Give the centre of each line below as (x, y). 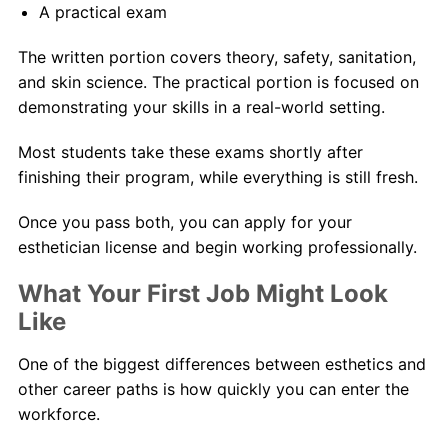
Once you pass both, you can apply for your (184, 221)
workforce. (58, 413)
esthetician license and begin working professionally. (217, 246)
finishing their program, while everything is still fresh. (217, 176)
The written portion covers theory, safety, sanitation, (216, 56)
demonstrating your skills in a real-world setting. (201, 106)
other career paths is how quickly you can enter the (213, 388)
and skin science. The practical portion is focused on (218, 81)
